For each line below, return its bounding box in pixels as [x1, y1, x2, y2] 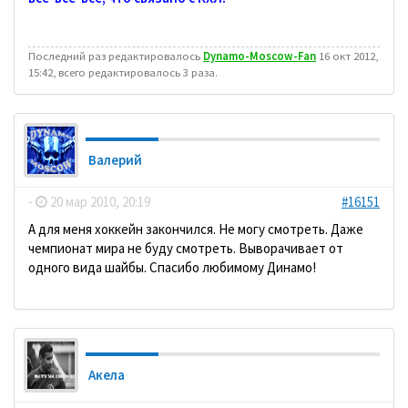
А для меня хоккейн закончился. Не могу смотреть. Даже [28, 219, 363, 238]
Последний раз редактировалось [28, 47, 203, 63]
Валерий [88, 150, 142, 168]
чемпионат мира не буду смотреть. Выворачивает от [28, 239, 343, 257]
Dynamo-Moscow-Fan [203, 47, 316, 63]
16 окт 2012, [316, 47, 378, 63]
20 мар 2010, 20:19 [47, 192, 150, 210]
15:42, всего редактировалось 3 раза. [28, 64, 218, 79]
